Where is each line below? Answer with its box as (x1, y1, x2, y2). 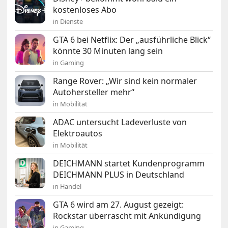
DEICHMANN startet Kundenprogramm (53, 158, 205, 169)
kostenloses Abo (53, 4, 117, 16)
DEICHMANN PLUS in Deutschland (53, 169, 185, 181)
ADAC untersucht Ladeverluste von (53, 117, 187, 128)
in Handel (53, 182, 82, 191)
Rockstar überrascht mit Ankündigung (53, 210, 202, 222)
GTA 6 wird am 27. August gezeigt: (53, 199, 184, 211)
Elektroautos (53, 128, 103, 139)
